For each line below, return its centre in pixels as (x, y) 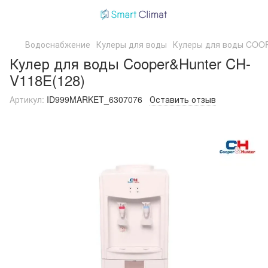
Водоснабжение (58, 44)
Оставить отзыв (183, 99)
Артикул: (27, 99)
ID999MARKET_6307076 (93, 99)
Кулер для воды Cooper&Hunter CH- (130, 63)
